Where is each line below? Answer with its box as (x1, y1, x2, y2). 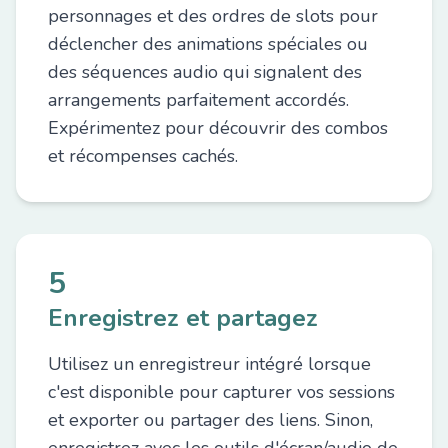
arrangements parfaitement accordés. (48, 88, 349, 112)
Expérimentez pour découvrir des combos (48, 116, 388, 140)
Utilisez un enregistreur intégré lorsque (48, 352, 371, 376)
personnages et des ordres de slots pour (48, 4, 378, 28)
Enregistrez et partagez (48, 302, 318, 334)
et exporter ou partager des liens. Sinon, (48, 408, 373, 432)
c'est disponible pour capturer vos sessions (48, 380, 395, 404)
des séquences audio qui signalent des (48, 60, 362, 84)
